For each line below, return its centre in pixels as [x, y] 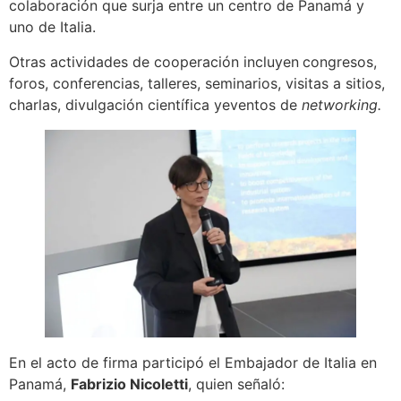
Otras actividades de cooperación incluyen [154, 61]
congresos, [340, 61]
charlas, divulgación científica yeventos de [155, 104]
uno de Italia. [55, 27]
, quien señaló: [236, 384]
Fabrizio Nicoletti [129, 384]
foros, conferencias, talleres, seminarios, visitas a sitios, [197, 83]
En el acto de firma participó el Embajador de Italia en [193, 362]
